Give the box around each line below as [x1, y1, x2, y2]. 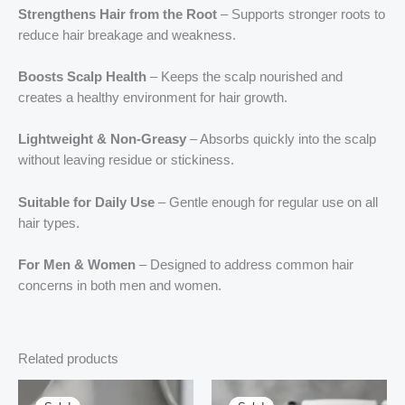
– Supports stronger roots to [217, 6, 385, 22]
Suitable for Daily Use [18, 194, 155, 210]
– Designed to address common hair [136, 258, 353, 273]
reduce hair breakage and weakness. [18, 27, 236, 42]
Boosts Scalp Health [18, 70, 146, 85]
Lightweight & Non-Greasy [18, 132, 186, 147]
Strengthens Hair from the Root [18, 6, 217, 22]
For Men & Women [18, 258, 136, 273]
